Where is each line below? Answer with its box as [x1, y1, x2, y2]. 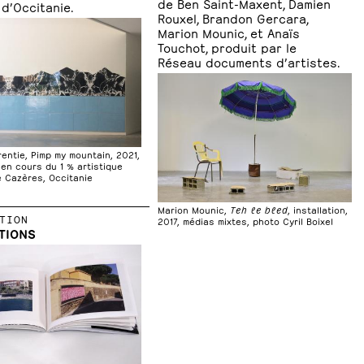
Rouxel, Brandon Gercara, [158, 10, 309, 26]
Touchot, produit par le [158, 39, 297, 55]
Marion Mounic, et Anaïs [158, 24, 301, 41]
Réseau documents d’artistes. [158, 54, 340, 70]
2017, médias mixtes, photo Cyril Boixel [158, 214, 334, 227]
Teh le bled [230, 203, 288, 216]
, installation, [288, 203, 349, 216]
